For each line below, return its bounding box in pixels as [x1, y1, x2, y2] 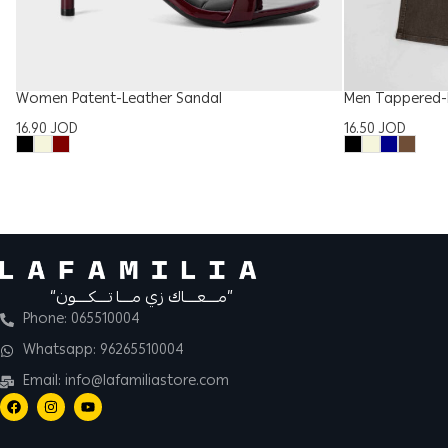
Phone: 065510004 [22, 308, 140, 331]
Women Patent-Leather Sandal [16, 88, 222, 111]
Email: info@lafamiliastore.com [22, 370, 229, 393]
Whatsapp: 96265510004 [22, 339, 184, 362]
